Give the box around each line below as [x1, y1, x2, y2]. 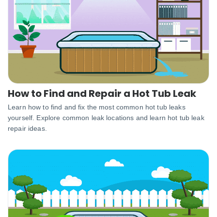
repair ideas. [8, 124, 47, 132]
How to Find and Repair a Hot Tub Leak [8, 86, 196, 100]
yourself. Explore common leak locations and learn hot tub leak [8, 113, 204, 122]
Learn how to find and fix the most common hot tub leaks [8, 103, 186, 111]
